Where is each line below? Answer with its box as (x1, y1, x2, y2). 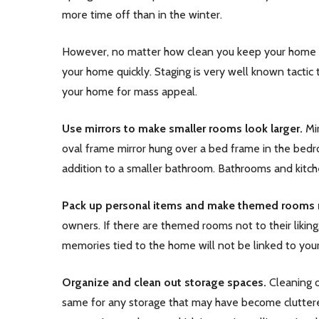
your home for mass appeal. (62, 85, 197, 98)
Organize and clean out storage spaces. (62, 276, 266, 289)
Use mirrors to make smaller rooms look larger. (62, 122, 303, 135)
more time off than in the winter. (62, 8, 222, 21)
